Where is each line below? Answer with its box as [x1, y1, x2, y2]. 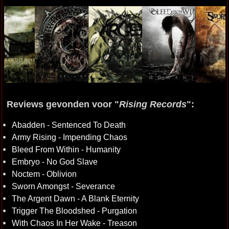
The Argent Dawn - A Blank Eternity [11, 194, 139, 203]
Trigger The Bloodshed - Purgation [11, 206, 137, 215]
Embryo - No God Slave [11, 157, 98, 166]
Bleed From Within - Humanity [11, 145, 121, 154]
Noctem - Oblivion [11, 169, 77, 178]
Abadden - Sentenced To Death [11, 120, 126, 129]
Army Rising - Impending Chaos [11, 132, 127, 142]
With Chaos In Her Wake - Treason [11, 218, 137, 227]
